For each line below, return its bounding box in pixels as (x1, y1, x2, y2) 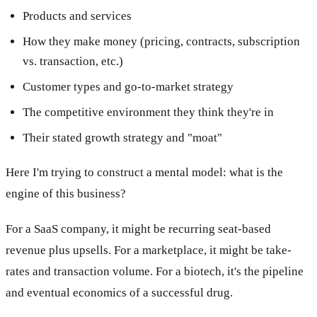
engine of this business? (6, 186, 126, 200)
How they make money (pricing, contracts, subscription (23, 34, 300, 48)
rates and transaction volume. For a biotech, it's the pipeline (6, 264, 304, 278)
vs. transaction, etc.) (23, 54, 123, 68)
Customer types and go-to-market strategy (23, 79, 234, 93)
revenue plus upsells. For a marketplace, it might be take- (6, 243, 292, 257)
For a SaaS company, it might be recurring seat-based (6, 221, 271, 236)
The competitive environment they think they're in (23, 105, 274, 119)
